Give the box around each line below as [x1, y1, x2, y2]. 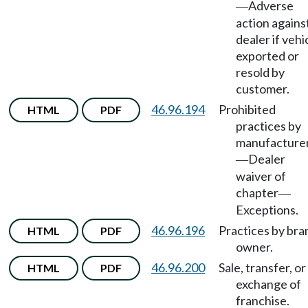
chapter [236, 185, 278, 200]
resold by [236, 65, 285, 80]
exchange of [236, 276, 301, 291]
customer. [236, 81, 289, 96]
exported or [236, 48, 299, 63]
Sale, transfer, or [219, 260, 306, 275]
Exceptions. [236, 202, 298, 217]
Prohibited [219, 102, 276, 117]
